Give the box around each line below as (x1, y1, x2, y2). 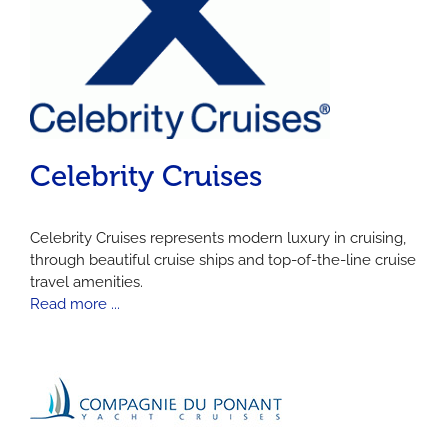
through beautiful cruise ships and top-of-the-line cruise (30, 250, 416, 269)
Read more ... (30, 294, 120, 313)
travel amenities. (30, 272, 143, 291)
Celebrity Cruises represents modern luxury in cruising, (30, 228, 406, 247)
